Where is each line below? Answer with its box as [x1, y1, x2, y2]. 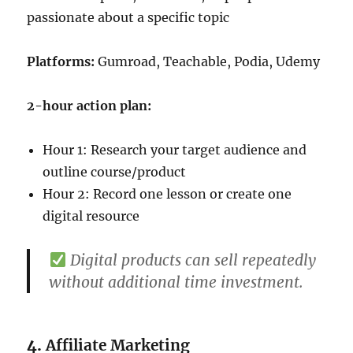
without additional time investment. [49, 273, 304, 292]
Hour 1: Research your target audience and [43, 142, 307, 158]
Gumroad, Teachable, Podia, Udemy [95, 54, 321, 70]
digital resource [43, 208, 140, 225]
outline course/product [43, 164, 187, 180]
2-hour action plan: [27, 98, 152, 114]
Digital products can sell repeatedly [66, 251, 317, 270]
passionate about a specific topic [27, 9, 230, 26]
